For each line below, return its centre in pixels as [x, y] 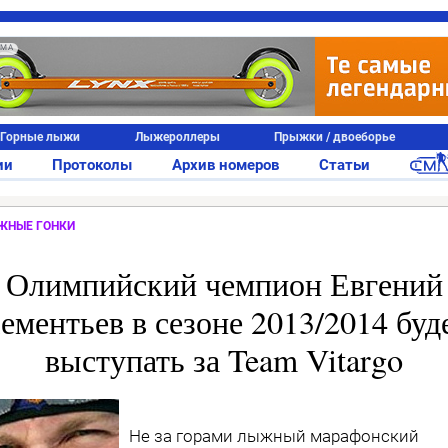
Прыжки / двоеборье [335, 137]
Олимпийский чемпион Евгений [224, 283]
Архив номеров [225, 165]
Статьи [344, 165]
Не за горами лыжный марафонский [274, 435]
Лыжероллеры [177, 137]
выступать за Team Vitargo [224, 359]
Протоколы [92, 165]
